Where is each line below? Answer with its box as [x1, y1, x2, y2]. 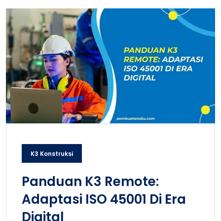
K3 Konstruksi [31, 149, 73, 158]
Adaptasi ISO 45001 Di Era [22, 190, 186, 208]
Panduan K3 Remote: [22, 172, 159, 190]
